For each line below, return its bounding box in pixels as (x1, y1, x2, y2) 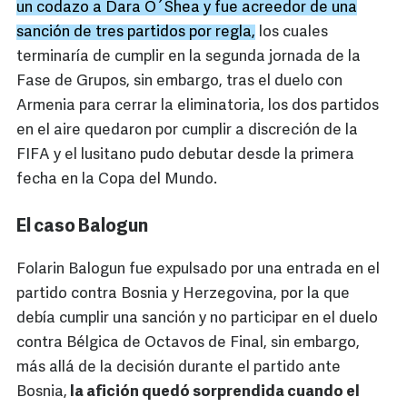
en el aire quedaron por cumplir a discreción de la (16, 123, 358, 139)
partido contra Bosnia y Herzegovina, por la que (16, 286, 350, 303)
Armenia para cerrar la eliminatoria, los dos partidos (16, 98, 379, 114)
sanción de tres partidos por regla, (16, 25, 255, 41)
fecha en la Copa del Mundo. (16, 172, 217, 188)
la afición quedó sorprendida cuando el (67, 384, 360, 401)
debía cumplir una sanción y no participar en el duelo (16, 311, 378, 327)
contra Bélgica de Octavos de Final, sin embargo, (16, 335, 360, 352)
